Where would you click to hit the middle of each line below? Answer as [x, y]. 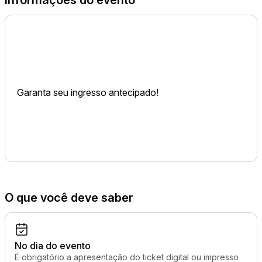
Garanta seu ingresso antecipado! [88, 92]
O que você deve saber [69, 198]
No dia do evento [53, 246]
